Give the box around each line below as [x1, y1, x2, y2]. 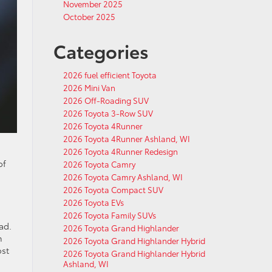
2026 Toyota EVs [63, 197, 124, 208]
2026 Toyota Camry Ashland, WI [63, 171, 183, 182]
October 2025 [63, 11, 115, 22]
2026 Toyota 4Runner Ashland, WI [63, 133, 190, 144]
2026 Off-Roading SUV [63, 95, 149, 106]
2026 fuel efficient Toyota [63, 69, 157, 80]
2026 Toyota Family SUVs [63, 209, 156, 220]
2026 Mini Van [63, 82, 115, 93]
